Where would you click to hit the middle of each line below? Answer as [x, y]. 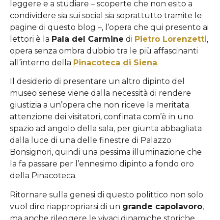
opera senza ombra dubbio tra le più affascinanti [104, 51]
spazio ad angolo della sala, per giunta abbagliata [106, 129]
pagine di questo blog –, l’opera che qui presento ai [109, 27]
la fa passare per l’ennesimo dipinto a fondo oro [102, 164]
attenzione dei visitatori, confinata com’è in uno [102, 117]
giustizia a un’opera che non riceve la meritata [99, 105]
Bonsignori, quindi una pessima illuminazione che [106, 152]
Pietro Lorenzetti [171, 39]
